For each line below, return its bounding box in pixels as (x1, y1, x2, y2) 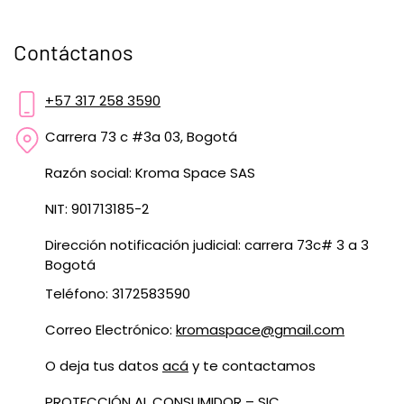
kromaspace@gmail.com (176, 320, 344, 339)
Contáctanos (14, 39, 133, 65)
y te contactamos (188, 356, 316, 375)
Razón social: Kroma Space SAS (45, 163, 255, 182)
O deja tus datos (45, 356, 162, 375)
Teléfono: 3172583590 (45, 284, 190, 303)
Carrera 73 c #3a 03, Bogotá (45, 127, 237, 146)
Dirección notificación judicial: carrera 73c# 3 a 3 (45, 235, 369, 254)
